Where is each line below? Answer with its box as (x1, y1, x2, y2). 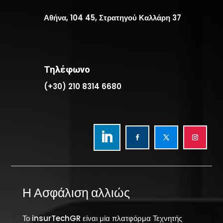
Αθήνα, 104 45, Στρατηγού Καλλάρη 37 (43, 12, 181, 23)
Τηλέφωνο (43, 64, 90, 75)
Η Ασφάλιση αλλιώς (22, 185, 130, 200)
